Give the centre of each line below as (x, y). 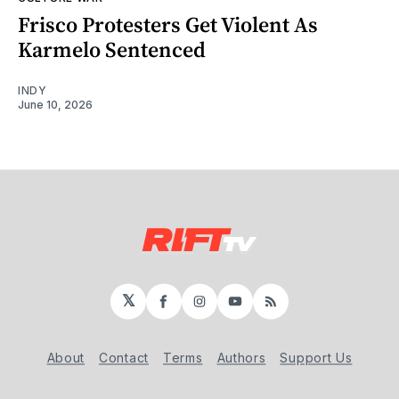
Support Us (316, 358)
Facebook (201, 308)
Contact (124, 358)
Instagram (239, 308)
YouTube (268, 308)
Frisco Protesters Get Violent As (168, 24)
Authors (241, 358)
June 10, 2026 (55, 104)
